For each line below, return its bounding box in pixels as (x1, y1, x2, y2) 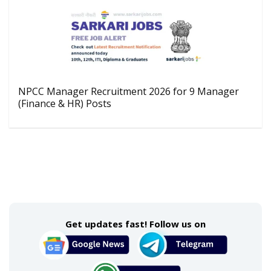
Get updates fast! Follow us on (65, 218, 206, 230)
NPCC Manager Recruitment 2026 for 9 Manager (18, 85, 239, 98)
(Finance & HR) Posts (18, 97, 111, 110)
